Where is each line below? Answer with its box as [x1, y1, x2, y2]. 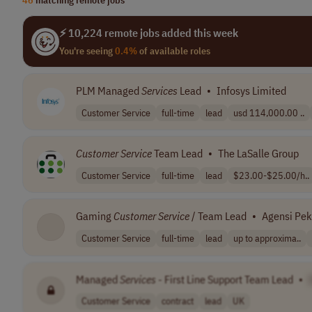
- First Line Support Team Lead [156, 272, 293, 286]
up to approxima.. [233, 231, 301, 244]
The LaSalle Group [218, 146, 299, 161]
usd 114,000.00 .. [233, 106, 304, 119]
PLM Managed [76, 84, 141, 97]
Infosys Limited [217, 84, 286, 97]
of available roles [137, 45, 210, 57]
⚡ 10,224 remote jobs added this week [59, 26, 238, 40]
